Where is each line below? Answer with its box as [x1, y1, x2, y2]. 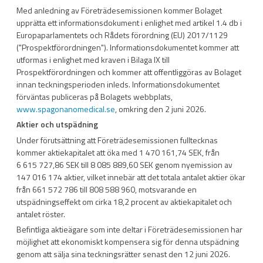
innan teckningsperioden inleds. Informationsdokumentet [16, 78, 220, 90]
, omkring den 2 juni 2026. [115, 103, 206, 115]
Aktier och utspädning [16, 118, 98, 131]
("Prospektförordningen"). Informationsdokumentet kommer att [16, 41, 239, 53]
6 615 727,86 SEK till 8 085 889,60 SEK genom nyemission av [16, 158, 232, 171]
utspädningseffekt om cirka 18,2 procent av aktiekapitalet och [16, 195, 232, 208]
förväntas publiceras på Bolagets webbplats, [16, 90, 173, 103]
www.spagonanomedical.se [16, 103, 115, 115]
